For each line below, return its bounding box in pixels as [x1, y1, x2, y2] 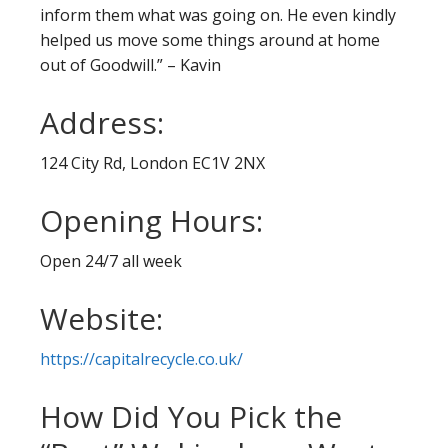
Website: [40, 298, 163, 339]
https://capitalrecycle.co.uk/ [40, 348, 243, 370]
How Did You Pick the [40, 396, 342, 437]
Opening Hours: [40, 200, 263, 241]
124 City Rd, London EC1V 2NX [40, 152, 265, 174]
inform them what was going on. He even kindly [40, 4, 396, 26]
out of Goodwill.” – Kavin [40, 54, 221, 76]
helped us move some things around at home [40, 29, 380, 51]
